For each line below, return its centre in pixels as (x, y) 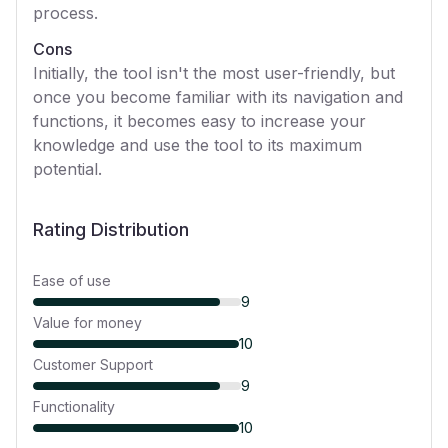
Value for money (87, 322)
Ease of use (72, 280)
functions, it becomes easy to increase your (199, 121)
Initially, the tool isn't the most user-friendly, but (214, 73)
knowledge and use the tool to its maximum (197, 145)
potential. (67, 169)
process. (65, 13)
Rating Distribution (111, 229)
